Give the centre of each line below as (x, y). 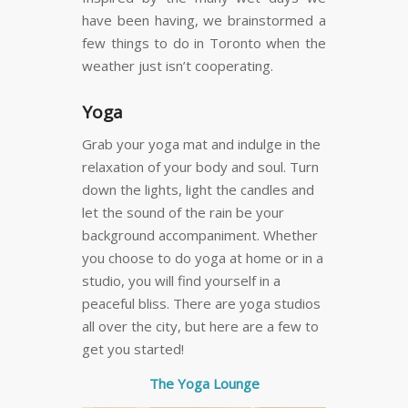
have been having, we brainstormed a (204, 20)
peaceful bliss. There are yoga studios (201, 303)
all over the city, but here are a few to (200, 326)
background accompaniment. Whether (200, 235)
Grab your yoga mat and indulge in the (201, 144)
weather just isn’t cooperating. (178, 65)
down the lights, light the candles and (198, 189)
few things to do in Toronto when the (204, 42)
